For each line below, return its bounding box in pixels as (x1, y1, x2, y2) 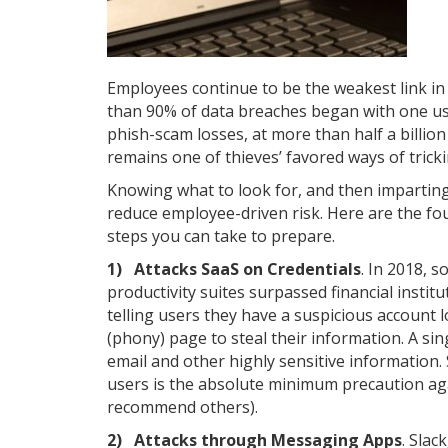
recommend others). (107, 396, 258, 418)
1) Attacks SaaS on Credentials (107, 258, 361, 280)
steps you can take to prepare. (107, 225, 335, 247)
